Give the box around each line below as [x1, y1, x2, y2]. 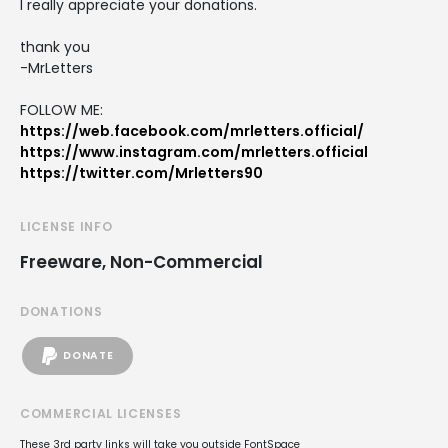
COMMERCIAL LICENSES [20, 404, 182, 422]
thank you [20, 36, 90, 57]
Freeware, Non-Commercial [20, 249, 263, 274]
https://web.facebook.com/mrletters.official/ [20, 120, 364, 141]
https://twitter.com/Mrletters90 [20, 162, 263, 183]
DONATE [63, 348, 114, 364]
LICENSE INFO [20, 217, 113, 235]
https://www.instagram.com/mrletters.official [20, 141, 368, 162]
